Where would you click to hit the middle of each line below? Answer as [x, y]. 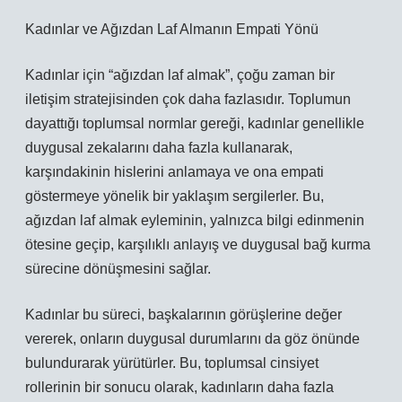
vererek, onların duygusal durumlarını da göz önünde [192, 339]
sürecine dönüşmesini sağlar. [118, 269]
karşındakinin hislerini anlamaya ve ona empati [175, 172]
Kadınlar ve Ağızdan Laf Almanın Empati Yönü [172, 29]
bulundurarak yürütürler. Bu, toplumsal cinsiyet [172, 363]
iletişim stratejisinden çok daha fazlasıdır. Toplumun [188, 99]
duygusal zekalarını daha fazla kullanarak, [159, 148]
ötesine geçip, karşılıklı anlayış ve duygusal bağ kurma [198, 245]
